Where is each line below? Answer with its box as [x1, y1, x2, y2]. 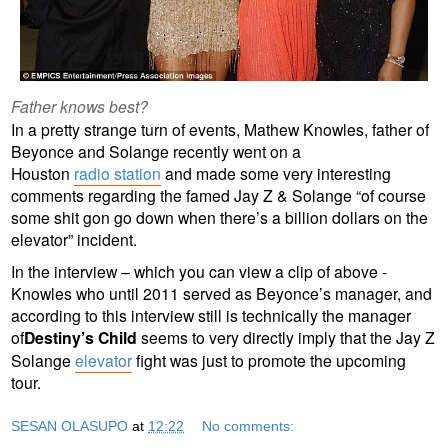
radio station [74, 161, 161, 184]
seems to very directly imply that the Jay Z [141, 325, 435, 348]
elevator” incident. [11, 227, 137, 250]
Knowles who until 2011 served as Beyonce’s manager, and [11, 281, 432, 304]
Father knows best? [11, 94, 148, 117]
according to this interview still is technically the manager [11, 303, 411, 326]
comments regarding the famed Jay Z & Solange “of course [11, 183, 426, 206]
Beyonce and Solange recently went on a [11, 139, 301, 162]
